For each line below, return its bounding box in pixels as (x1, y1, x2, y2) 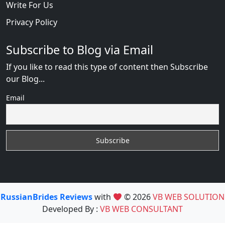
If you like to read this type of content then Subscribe (6, 61, 208, 72)
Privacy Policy (6, 16, 57, 28)
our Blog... (6, 73, 45, 84)
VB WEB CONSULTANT (100, 203, 183, 215)
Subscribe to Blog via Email (6, 41, 153, 58)
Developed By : (42, 203, 100, 215)
